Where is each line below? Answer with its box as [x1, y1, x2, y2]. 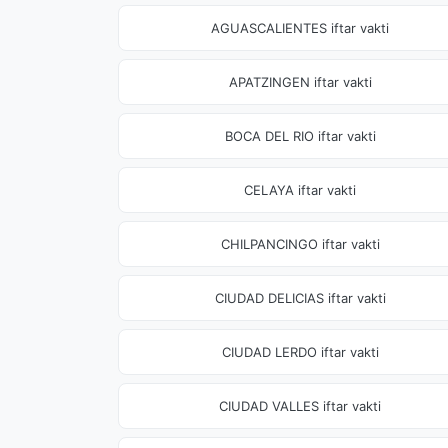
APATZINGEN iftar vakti [228, 74, 372, 90]
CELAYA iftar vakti [244, 182, 356, 198]
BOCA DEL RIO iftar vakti [224, 128, 376, 144]
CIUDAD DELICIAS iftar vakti [214, 290, 386, 306]
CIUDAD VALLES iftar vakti [219, 398, 381, 414]
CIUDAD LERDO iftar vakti [221, 344, 379, 360]
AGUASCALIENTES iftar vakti [211, 20, 389, 36]
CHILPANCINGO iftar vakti [220, 236, 380, 252]
